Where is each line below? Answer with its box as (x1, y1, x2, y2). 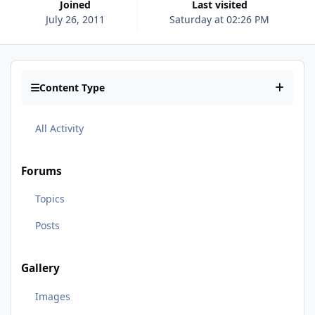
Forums (21, 163, 62, 179)
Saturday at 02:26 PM (169, 12, 270, 26)
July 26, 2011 (45, 12, 105, 26)
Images (34, 289, 70, 303)
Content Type (39, 81, 105, 95)
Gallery (21, 261, 60, 276)
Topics (34, 192, 65, 206)
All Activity (34, 121, 84, 135)
